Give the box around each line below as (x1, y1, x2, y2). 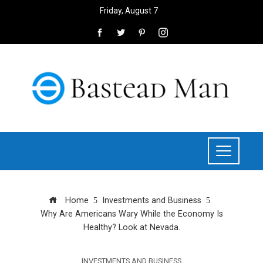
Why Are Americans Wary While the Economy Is (40, 208, 223, 219)
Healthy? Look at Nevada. (83, 222, 180, 232)
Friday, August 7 (99, 6, 158, 15)
